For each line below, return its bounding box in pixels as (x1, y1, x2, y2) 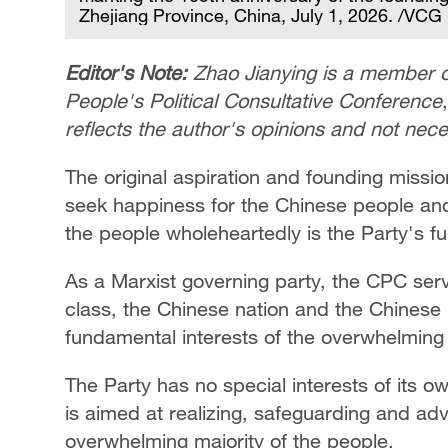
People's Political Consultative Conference (65, 89, 442, 112)
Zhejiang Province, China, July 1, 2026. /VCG (79, 4, 442, 26)
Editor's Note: (65, 61, 193, 84)
